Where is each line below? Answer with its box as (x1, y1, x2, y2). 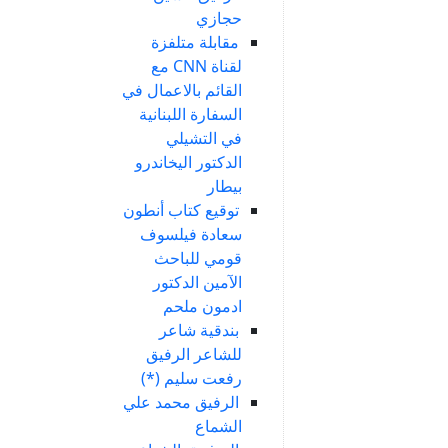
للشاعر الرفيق (146, 343, 242, 365)
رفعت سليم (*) (141, 367, 242, 389)
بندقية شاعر (158, 319, 239, 341)
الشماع (195, 415, 242, 437)
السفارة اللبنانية (139, 103, 242, 125)
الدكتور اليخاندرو (135, 151, 242, 173)
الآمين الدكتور (153, 271, 242, 293)
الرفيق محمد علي (122, 391, 239, 413)
